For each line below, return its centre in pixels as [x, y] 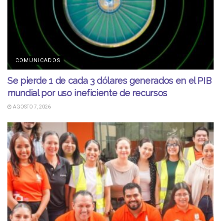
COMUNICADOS [38, 60]
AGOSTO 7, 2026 [31, 107]
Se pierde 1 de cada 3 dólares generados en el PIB [110, 81]
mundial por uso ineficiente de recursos [87, 93]
